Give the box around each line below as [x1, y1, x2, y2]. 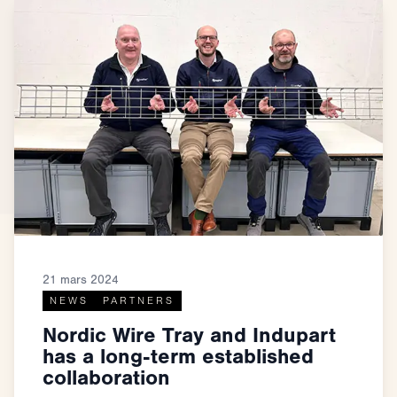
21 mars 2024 [43, 272, 119, 287]
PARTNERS [103, 294, 175, 307]
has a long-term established [43, 344, 314, 369]
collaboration [43, 365, 170, 390]
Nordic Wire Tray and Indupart [43, 323, 336, 347]
